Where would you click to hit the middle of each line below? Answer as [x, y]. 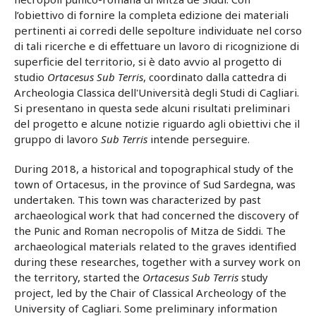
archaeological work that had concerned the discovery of [157, 215]
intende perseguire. [199, 139]
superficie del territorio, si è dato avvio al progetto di [148, 62]
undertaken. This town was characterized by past [138, 200]
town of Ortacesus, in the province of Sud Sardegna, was [155, 184]
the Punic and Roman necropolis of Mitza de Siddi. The [150, 231]
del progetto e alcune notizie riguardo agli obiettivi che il [157, 124]
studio [31, 77]
